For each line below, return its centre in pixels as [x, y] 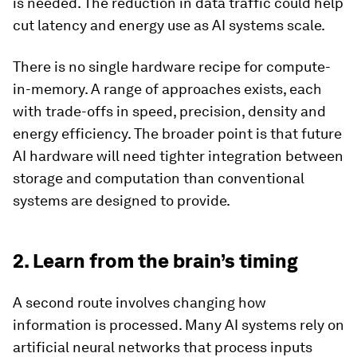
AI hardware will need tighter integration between [178, 156]
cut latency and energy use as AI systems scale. [169, 25]
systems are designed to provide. [122, 200]
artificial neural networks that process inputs [163, 347]
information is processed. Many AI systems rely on [178, 325]
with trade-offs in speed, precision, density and [169, 111]
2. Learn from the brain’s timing [155, 261]
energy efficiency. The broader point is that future [177, 133]
